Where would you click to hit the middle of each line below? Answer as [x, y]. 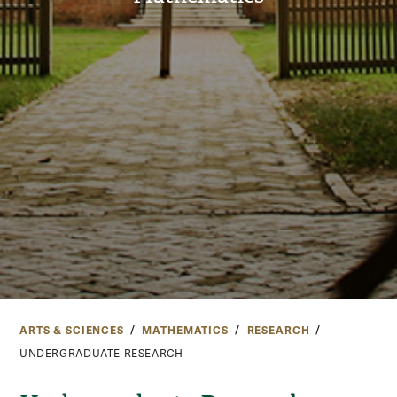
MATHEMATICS [185, 330]
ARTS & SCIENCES [72, 330]
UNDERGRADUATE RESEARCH [101, 354]
